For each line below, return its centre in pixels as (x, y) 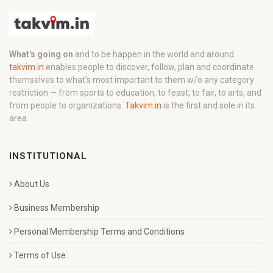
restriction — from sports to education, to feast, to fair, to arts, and (135, 92)
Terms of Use (40, 255)
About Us (32, 184)
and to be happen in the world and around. (154, 54)
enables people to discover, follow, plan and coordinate (149, 67)
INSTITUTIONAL (48, 156)
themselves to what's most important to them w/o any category (132, 80)
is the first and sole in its (208, 105)
